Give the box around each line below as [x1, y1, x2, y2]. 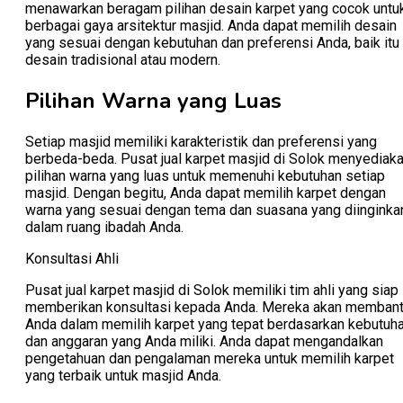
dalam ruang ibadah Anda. [25, 218, 184, 236]
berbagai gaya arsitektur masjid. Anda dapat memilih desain [25, 16, 397, 34]
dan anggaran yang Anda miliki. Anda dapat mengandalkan [25, 332, 383, 350]
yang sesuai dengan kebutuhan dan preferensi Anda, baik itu [25, 33, 399, 51]
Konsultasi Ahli [25, 249, 119, 267]
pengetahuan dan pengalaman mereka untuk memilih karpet [25, 349, 394, 367]
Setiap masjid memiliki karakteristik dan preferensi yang [25, 132, 377, 150]
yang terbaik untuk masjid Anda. [25, 366, 221, 384]
